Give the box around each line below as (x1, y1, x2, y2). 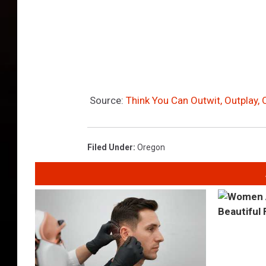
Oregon (137, 142, 165, 153)
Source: (87, 94, 126, 107)
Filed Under (87, 142, 133, 153)
